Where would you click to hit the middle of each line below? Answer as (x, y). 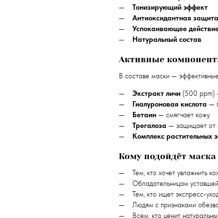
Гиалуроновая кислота (169, 104)
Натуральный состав (167, 39)
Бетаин (144, 115)
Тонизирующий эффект (170, 7)
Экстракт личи (156, 93)
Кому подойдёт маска (167, 156)
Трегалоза (149, 125)
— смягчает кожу (183, 115)
